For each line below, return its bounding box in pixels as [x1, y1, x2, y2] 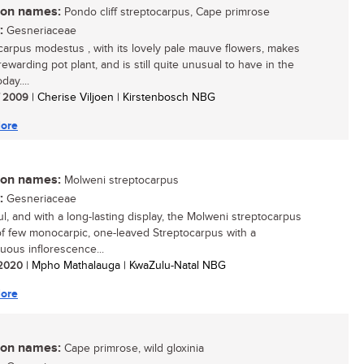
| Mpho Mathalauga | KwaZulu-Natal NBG [23, 259, 226, 272]
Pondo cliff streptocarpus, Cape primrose [61, 6, 270, 19]
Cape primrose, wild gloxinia [61, 342, 204, 355]
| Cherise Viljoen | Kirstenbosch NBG [28, 91, 215, 104]
